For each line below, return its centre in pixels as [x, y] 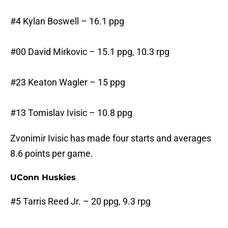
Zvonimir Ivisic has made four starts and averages [111, 138]
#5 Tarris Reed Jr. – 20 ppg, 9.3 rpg [80, 202]
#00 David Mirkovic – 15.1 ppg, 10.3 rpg [90, 52]
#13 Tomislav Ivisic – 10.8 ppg [71, 113]
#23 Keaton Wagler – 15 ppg [68, 82]
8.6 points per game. [52, 154]
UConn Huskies [43, 178]
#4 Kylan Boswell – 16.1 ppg [67, 21]
